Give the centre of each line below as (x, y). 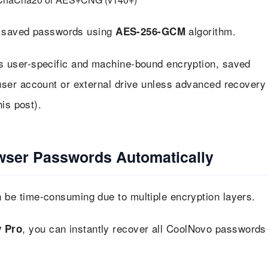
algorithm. (211, 31)
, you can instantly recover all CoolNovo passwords (144, 228)
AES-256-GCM (151, 31)
